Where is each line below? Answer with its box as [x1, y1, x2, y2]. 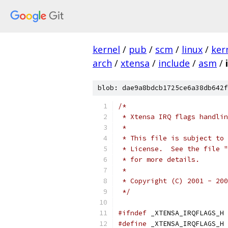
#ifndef [118, 209, 147, 217]
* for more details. [118, 155, 199, 164]
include [158, 57, 190, 69]
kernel [93, 43, 120, 55]
